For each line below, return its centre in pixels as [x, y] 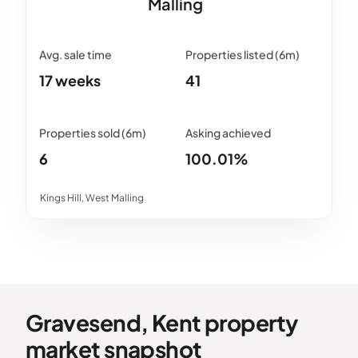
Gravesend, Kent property [162, 323]
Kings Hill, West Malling [92, 198]
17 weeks [70, 81]
